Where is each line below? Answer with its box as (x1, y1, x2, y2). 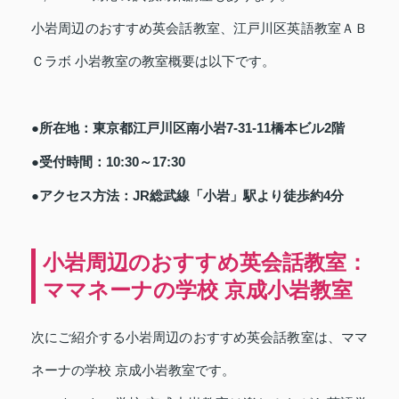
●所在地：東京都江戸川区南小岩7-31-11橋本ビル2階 (31, 119, 345, 135)
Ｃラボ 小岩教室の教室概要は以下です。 (31, 53, 275, 69)
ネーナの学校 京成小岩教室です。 (31, 362, 235, 378)
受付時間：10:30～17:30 (39, 153, 185, 169)
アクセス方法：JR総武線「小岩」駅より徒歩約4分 (39, 187, 344, 203)
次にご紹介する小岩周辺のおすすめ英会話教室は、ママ (31, 330, 368, 345)
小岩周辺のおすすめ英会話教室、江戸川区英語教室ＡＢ (31, 20, 368, 36)
